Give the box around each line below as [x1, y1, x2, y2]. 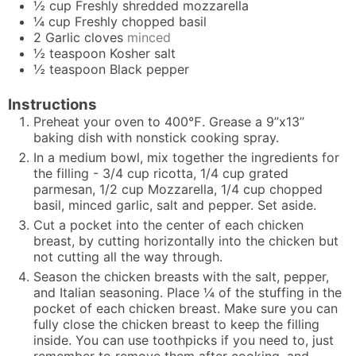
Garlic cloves [45, 29, 123, 46]
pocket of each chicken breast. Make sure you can [33, 300, 338, 316]
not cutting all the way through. [33, 248, 222, 265]
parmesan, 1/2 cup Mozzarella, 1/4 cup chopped [33, 180, 323, 197]
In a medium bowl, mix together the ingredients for [33, 149, 339, 165]
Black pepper [110, 61, 189, 78]
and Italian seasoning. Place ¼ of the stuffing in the [33, 284, 342, 300]
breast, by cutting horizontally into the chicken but [33, 232, 339, 249]
